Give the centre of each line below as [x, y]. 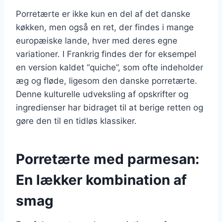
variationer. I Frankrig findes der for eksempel [106, 54]
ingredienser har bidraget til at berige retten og [110, 107]
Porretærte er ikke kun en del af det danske [103, 14]
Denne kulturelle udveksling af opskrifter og [102, 94]
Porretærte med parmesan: [108, 159]
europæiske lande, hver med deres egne [97, 40]
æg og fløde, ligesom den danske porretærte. [107, 81]
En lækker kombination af [101, 180]
